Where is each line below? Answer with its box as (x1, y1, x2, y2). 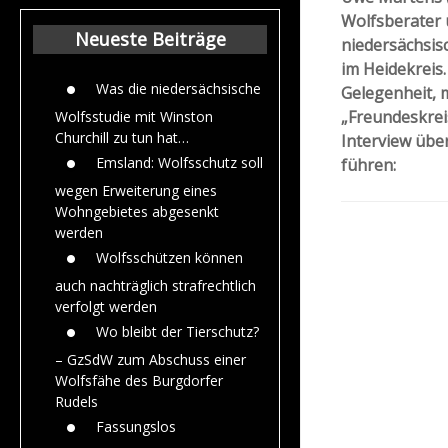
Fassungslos (96, 416, 176, 436)
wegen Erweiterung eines (55, 180, 217, 200)
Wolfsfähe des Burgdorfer (55, 370, 223, 390)
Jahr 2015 (296, 16, 376, 41)
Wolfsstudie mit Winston (55, 106, 213, 126)
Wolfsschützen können (96, 247, 243, 267)
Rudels (55, 391, 98, 411)
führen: (341, 153, 396, 176)
